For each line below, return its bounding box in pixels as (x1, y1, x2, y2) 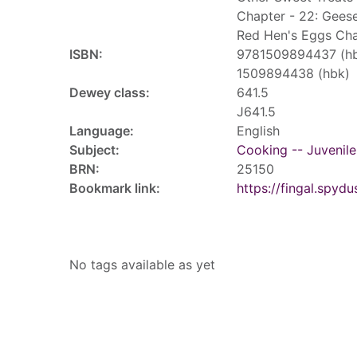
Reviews (69, 336, 134, 355)
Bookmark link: (69, 180, 160, 196)
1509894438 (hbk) (237, 65, 350, 81)
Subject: (69, 142, 120, 158)
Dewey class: (69, 84, 150, 100)
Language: (69, 123, 134, 139)
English (237, 123, 280, 139)
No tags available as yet (69, 257, 215, 273)
